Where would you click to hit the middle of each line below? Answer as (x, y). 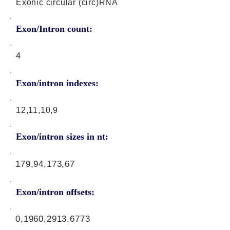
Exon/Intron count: (54, 29)
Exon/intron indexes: (57, 83)
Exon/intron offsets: (55, 192)
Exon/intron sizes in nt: (62, 137)
